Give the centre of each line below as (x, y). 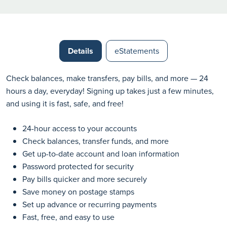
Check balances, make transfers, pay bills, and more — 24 (107, 78)
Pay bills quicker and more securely (85, 179)
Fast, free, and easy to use (68, 217)
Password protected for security (78, 166)
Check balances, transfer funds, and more (96, 141)
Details (81, 51)
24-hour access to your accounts (80, 128)
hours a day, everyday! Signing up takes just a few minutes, (110, 91)
